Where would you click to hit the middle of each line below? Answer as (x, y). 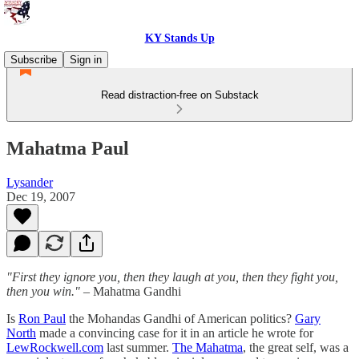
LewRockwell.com (55, 347)
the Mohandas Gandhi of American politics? (180, 318)
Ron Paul (42, 318)
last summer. (138, 347)
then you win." (43, 291)
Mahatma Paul (68, 148)
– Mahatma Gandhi (131, 291)
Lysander (30, 182)
